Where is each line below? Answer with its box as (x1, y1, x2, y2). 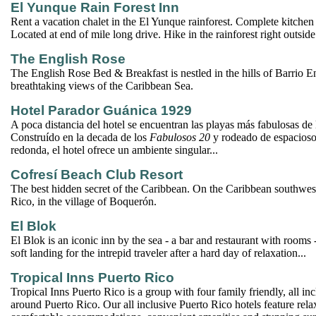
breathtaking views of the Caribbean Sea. (11, 80, 193, 92)
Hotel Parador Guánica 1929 (11, 103, 192, 118)
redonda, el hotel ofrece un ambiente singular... (11, 144, 218, 156)
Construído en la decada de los (11, 131, 150, 143)
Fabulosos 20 (150, 131, 210, 143)
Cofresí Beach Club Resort (11, 167, 183, 182)
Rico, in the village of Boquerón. (11, 195, 157, 207)
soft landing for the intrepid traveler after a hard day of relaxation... (11, 247, 306, 259)
